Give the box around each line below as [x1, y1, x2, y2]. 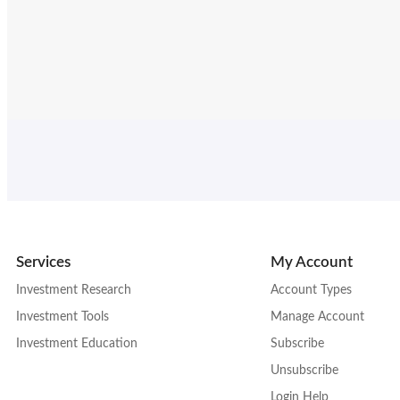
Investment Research [16, 283, 131, 296]
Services [16, 254, 71, 270]
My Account [271, 254, 353, 270]
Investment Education [16, 337, 137, 350]
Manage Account [271, 310, 364, 323]
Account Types [271, 283, 352, 296]
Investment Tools [16, 310, 109, 323]
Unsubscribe [271, 363, 338, 377]
